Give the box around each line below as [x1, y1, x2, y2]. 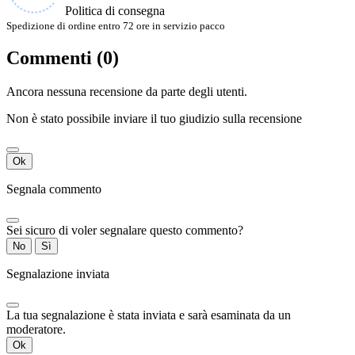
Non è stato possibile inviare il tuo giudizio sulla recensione [6, 112, 302, 126]
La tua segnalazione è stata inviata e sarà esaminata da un [6, 308, 291, 323]
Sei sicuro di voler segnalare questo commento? [6, 223, 243, 238]
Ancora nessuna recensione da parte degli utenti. [6, 85, 247, 99]
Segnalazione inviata [6, 267, 109, 281]
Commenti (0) [6, 48, 119, 69]
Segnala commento [6, 182, 101, 197]
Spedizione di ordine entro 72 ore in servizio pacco [6, 19, 225, 32]
